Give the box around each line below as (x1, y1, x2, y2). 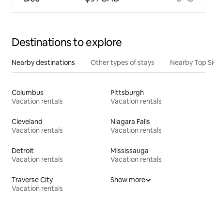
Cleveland (12, 117, 43, 126)
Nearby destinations (12, 58, 75, 67)
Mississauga (110, 146, 149, 155)
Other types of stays (91, 58, 155, 67)
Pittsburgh (110, 88, 144, 97)
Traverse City (12, 175, 53, 185)
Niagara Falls (110, 117, 150, 126)
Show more (110, 175, 145, 185)
